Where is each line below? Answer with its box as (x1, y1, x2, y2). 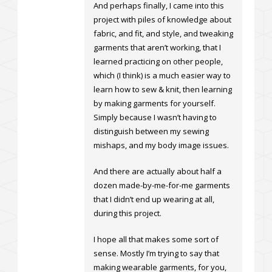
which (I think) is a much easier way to (93, 70, 231, 81)
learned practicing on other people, (93, 56, 223, 67)
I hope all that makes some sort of (93, 234, 219, 245)
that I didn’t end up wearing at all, (93, 194, 214, 205)
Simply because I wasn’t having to (93, 112, 217, 123)
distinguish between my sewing (93, 126, 209, 137)
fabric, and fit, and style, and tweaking (93, 28, 233, 39)
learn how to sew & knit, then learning (93, 84, 232, 95)
